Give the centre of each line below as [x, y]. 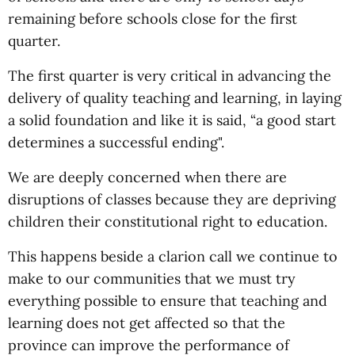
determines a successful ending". [116, 142]
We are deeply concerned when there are [147, 177]
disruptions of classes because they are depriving [172, 199]
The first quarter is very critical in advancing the [170, 76]
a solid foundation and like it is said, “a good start [172, 120]
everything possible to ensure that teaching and [168, 301]
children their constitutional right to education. [168, 221]
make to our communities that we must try [152, 279]
